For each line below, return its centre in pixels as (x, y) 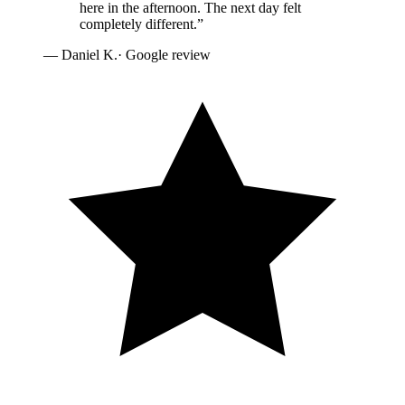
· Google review (164, 55)
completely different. (138, 24)
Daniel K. (89, 55)
